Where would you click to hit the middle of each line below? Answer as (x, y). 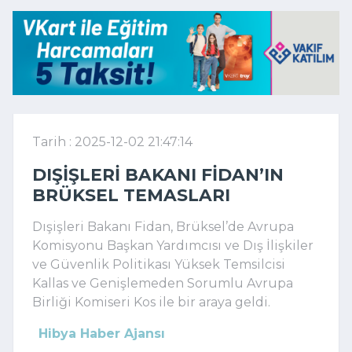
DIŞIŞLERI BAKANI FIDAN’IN (158, 174)
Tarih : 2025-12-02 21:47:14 (112, 141)
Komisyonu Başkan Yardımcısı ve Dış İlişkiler (173, 245)
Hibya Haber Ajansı (102, 333)
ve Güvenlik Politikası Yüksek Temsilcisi (159, 264)
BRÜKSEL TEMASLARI (131, 194)
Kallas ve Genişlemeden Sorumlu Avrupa (163, 283)
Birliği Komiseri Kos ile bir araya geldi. (151, 302)
